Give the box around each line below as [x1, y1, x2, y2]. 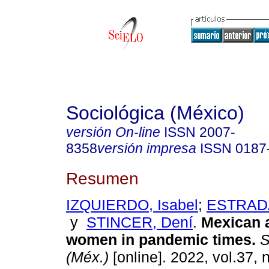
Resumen [66, 168, 139, 188]
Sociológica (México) [66, 102, 244, 124]
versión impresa [97, 141, 196, 156]
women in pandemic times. [66, 231, 256, 249]
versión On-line [66, 124, 160, 140]
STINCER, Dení [86, 214, 193, 231]
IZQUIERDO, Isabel [66, 196, 198, 214]
